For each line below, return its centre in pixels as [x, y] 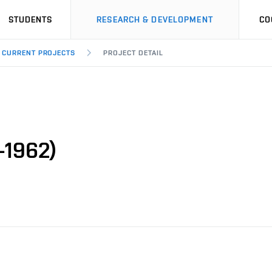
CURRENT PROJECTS [39, 53]
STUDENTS [30, 19]
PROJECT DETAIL [133, 53]
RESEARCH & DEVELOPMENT [155, 19]
